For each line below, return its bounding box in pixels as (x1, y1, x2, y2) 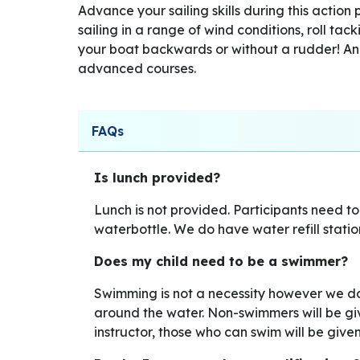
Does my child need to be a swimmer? (94, 253, 348, 270)
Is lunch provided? (94, 170, 220, 186)
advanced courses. (78, 60, 196, 77)
